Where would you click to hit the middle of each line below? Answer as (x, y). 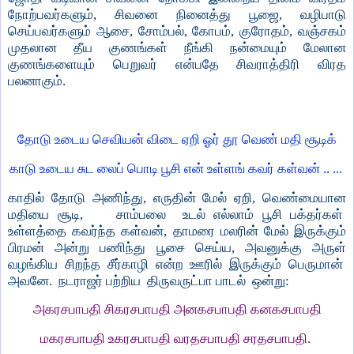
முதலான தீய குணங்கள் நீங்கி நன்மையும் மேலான (177, 48)
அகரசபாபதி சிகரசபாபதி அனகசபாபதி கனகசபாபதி (177, 310)
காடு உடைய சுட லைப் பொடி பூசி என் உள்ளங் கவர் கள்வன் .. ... (175, 168)
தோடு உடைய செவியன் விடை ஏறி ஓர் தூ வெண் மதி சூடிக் (177, 139)
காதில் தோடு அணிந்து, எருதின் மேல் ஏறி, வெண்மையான (177, 198)
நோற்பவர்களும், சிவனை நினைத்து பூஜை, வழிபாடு (177, 15)
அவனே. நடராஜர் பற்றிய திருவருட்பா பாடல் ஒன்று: (150, 281)
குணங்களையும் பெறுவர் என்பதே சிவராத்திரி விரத (177, 65)
